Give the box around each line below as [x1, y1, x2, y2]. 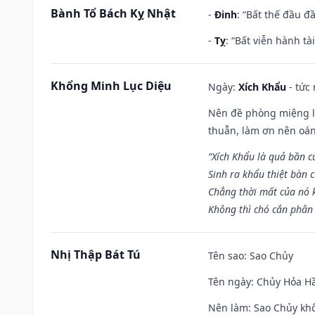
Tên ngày [208, 274, 251, 288]
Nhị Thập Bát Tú [51, 246, 141, 262]
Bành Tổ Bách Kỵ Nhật [51, 5, 176, 21]
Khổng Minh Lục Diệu [51, 77, 172, 94]
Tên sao [208, 248, 244, 262]
